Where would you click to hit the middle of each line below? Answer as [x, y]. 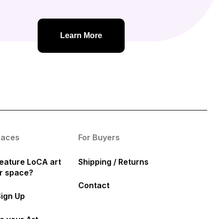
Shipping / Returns [113, 162]
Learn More [81, 36]
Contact [94, 186]
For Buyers [99, 138]
